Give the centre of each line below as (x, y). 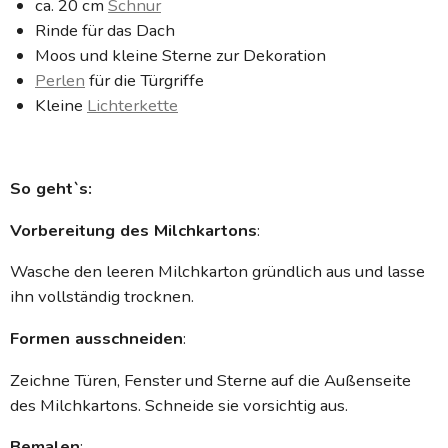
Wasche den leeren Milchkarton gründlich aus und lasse (217, 272)
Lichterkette (132, 105)
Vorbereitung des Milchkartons (133, 230)
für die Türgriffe (144, 80)
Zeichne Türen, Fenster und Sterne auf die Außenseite (210, 380)
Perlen (60, 80)
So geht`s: (51, 188)
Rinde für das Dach (105, 30)
